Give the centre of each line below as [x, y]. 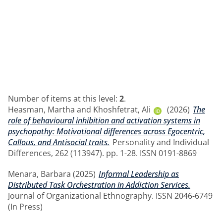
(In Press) [25, 206]
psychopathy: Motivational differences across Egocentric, [107, 131]
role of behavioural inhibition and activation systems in [104, 120]
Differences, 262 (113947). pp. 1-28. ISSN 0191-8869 [102, 153]
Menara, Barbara [39, 174]
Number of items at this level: [64, 98]
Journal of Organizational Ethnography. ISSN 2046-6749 [110, 195]
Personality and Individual [160, 142]
